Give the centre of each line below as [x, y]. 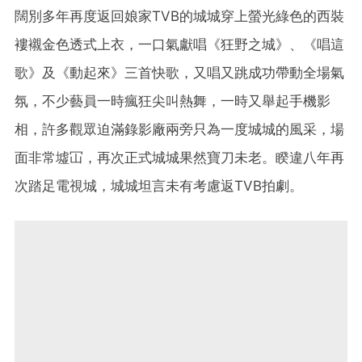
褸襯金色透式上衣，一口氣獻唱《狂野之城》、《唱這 [179, 44]
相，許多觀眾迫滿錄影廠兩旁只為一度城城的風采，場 [179, 129]
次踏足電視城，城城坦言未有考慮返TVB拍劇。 [159, 185]
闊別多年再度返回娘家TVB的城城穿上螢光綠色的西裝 [179, 16]
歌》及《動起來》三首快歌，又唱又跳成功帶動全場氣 [179, 72]
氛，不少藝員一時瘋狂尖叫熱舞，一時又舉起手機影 [173, 101]
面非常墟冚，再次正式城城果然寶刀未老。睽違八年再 [179, 157]
